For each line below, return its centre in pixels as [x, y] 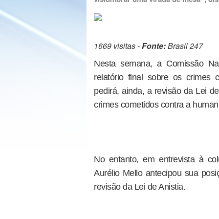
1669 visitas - [118, 46]
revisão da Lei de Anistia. [140, 187]
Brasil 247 [184, 46]
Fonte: [154, 46]
